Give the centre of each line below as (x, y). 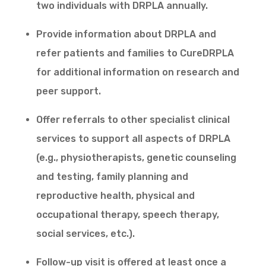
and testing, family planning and (112, 177)
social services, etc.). (85, 234)
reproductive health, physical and (115, 196)
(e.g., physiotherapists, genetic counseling (136, 158)
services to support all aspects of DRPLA (133, 139)
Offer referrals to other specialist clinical (133, 120)
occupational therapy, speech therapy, (127, 215)
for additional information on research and (137, 72)
